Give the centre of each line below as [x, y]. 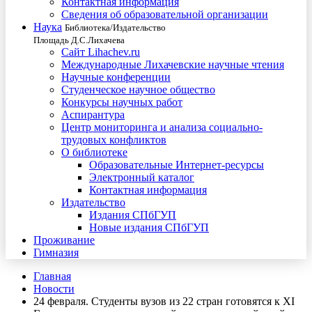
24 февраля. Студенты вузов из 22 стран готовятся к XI [164, 301]
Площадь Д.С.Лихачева [79, 40]
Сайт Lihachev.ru [101, 52]
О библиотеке [94, 152]
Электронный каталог [142, 177]
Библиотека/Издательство [115, 28]
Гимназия [56, 252]
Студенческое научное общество [138, 89]
